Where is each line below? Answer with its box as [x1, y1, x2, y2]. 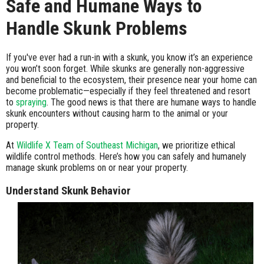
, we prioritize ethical [158, 140, 235, 151]
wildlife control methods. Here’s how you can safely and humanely [6, 151, 246, 163]
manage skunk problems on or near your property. [6, 162, 188, 174]
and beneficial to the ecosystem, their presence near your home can [6, 74, 257, 86]
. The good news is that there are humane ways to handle [47, 97, 256, 108]
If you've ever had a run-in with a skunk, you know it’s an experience [6, 52, 253, 64]
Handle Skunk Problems [6, 17, 187, 39]
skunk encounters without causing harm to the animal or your [6, 108, 228, 120]
